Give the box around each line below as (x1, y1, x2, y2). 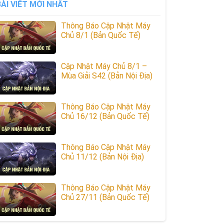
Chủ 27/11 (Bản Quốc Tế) (61, 192, 149, 202)
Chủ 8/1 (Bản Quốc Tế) (61, 30, 140, 40)
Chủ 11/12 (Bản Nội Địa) (61, 152, 144, 162)
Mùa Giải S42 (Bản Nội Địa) (61, 71, 152, 81)
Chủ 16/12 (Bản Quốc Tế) (61, 111, 149, 121)
